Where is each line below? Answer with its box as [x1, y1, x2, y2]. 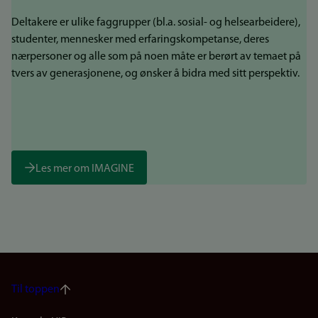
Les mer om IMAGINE [35, 163, 134, 175]
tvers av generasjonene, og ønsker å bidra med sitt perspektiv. [11, 68, 302, 80]
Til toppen [11, 284, 60, 296]
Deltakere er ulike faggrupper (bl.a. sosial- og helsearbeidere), [11, 17, 300, 29]
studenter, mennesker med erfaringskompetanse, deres [11, 34, 269, 46]
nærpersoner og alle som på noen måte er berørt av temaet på [11, 51, 301, 63]
